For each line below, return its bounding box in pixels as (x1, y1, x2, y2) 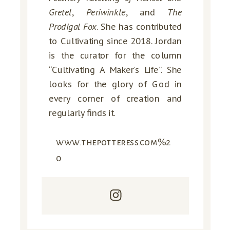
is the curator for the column (49, 49, 182, 62)
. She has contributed (96, 21, 182, 33)
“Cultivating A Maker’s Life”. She (49, 64, 182, 76)
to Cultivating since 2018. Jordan (49, 35, 182, 47)
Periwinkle (86, 6, 126, 18)
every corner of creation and (49, 92, 182, 105)
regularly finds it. (49, 107, 116, 119)
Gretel (49, 6, 72, 18)
